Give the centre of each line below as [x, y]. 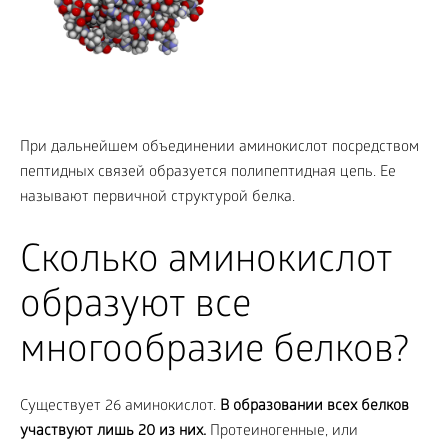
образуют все [135, 308]
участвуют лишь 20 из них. [113, 432]
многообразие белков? [214, 353]
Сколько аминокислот [206, 263]
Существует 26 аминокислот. [120, 407]
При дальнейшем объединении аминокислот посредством [219, 148]
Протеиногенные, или [282, 432]
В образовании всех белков [314, 407]
